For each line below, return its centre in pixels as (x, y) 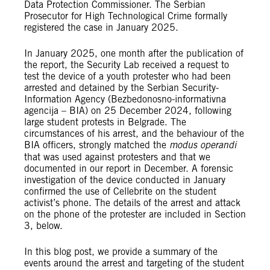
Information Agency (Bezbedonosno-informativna (125, 99)
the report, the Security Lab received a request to (127, 65)
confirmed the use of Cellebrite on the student (120, 191)
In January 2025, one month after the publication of (134, 53)
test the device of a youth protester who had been (127, 76)
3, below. (43, 226)
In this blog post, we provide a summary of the (121, 252)
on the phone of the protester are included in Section (135, 214)
